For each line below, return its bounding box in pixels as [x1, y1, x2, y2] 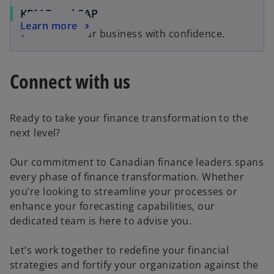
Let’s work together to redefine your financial [10, 243, 229, 257]
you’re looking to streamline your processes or [10, 185, 238, 199]
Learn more [20, 18, 78, 32]
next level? [10, 126, 61, 140]
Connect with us [10, 67, 130, 94]
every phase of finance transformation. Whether [10, 170, 245, 184]
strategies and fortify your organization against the [10, 258, 259, 272]
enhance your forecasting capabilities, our [10, 199, 215, 213]
